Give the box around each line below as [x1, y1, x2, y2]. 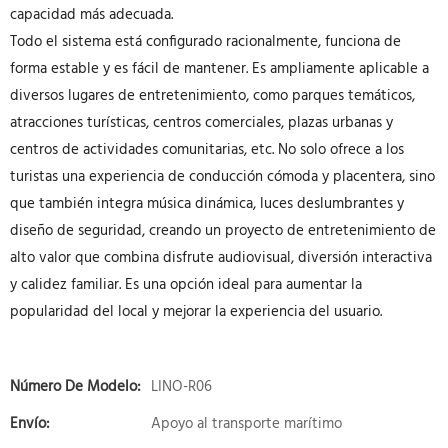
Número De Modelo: [10, 375, 141, 399]
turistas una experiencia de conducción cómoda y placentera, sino [10, 165, 435, 189]
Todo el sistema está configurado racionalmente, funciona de [10, 30, 401, 54]
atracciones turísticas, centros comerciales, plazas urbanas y [10, 111, 393, 135]
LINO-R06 [151, 375, 212, 399]
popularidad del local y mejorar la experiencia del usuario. [10, 300, 382, 324]
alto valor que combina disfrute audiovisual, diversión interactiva [10, 246, 432, 270]
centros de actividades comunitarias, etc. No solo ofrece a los [10, 138, 404, 162]
